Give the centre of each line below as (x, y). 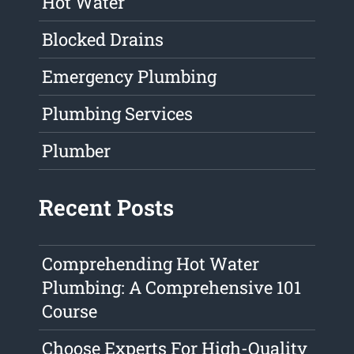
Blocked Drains (103, 40)
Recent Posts (107, 208)
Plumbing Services (118, 114)
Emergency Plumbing (130, 77)
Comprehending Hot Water (151, 264)
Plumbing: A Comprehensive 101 (172, 288)
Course (70, 311)
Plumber (77, 151)
